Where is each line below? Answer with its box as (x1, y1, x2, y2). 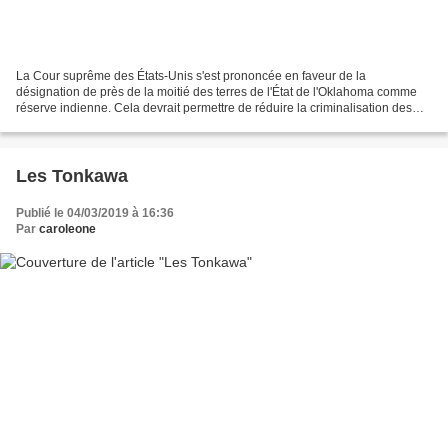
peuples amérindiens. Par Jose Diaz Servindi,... (16, 117, 273, 132)
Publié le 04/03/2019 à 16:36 (16, 206, 174, 221)
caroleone (39, 222, 96, 237)
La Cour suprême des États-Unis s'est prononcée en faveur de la (16, 69, 366, 84)
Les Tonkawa (16, 166, 128, 187)
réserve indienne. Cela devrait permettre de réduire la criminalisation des (16, 101, 412, 116)
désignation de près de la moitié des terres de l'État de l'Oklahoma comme (16, 85, 417, 100)
